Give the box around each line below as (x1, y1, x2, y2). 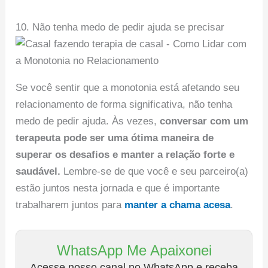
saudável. (16, 165, 61, 177)
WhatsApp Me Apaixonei (56, 242, 212, 259)
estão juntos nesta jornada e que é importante (16, 182, 220, 194)
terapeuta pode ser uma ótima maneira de (16, 132, 214, 144)
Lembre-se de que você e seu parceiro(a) (60, 165, 249, 177)
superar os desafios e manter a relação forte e (16, 148, 235, 160)
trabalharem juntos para (16, 199, 125, 211)
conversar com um (160, 115, 249, 127)
